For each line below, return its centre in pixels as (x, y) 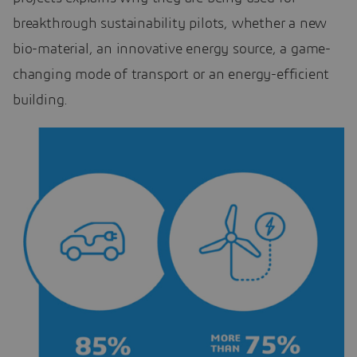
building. (41, 101)
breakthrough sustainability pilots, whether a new (170, 24)
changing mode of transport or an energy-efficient (171, 75)
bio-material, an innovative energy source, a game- (172, 50)
